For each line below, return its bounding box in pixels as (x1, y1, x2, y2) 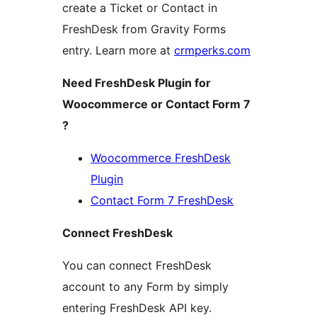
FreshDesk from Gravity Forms (62, 21, 226, 36)
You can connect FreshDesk (62, 258, 212, 272)
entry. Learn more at (62, 42, 174, 57)
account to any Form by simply (62, 279, 229, 294)
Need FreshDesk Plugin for (62, 75, 211, 90)
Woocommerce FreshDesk (91, 150, 231, 165)
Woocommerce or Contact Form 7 (62, 96, 250, 111)
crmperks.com (174, 42, 250, 57)
